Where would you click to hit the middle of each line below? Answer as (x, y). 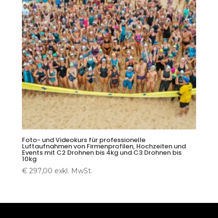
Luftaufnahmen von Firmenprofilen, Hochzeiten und (104, 146)
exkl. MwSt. (73, 171)
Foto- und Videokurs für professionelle (83, 140)
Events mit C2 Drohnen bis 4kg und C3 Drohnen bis (101, 153)
